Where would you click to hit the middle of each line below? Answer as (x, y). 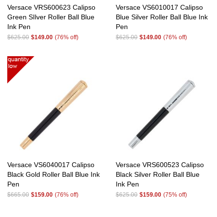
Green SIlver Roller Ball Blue (51, 17)
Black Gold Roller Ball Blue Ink (54, 174)
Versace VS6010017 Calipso (159, 7)
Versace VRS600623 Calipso (51, 7)
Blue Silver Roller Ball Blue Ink (162, 17)
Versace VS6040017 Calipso (51, 165)
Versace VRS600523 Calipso (160, 165)
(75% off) (175, 195)
